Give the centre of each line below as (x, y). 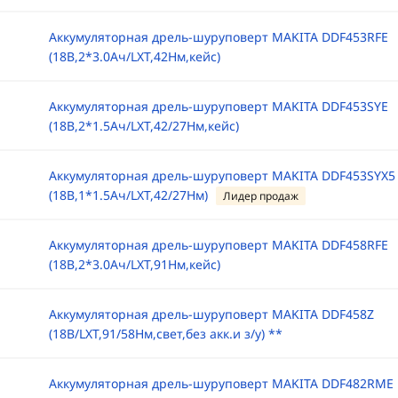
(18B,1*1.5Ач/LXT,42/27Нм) (128, 195)
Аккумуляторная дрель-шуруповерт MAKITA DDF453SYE (218, 106)
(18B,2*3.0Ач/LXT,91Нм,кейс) (134, 264)
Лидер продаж (260, 196)
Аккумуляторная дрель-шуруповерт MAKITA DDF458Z (211, 314)
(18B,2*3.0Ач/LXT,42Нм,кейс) (134, 56)
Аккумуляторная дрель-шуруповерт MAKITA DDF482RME (221, 383)
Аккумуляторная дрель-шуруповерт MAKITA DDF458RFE (218, 245)
